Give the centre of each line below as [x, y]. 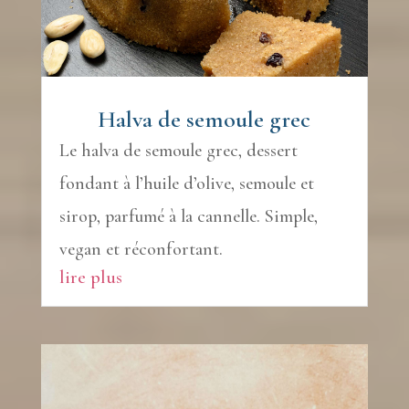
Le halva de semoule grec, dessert [178, 151]
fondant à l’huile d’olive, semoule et [186, 184]
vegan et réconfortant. [141, 250]
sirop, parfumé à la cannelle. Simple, [188, 217]
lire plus [90, 278]
